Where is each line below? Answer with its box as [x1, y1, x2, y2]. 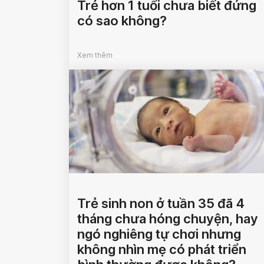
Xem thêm [77, 51, 113, 60]
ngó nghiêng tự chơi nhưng [77, 226, 241, 242]
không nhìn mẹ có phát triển [77, 242, 246, 257]
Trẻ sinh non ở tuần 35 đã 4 [77, 196, 245, 211]
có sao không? [77, 13, 167, 28]
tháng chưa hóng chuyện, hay [77, 211, 258, 226]
